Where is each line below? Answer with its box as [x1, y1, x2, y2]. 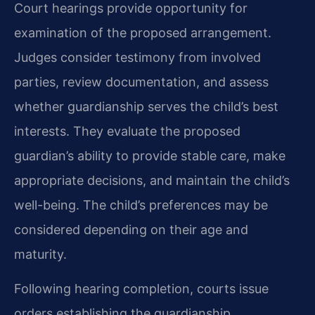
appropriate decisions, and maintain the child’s [14, 172, 290, 188]
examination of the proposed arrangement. [14, 25, 271, 40]
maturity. [14, 246, 67, 262]
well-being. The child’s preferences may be [14, 197, 268, 212]
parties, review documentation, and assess [14, 74, 269, 89]
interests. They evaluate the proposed [14, 123, 240, 139]
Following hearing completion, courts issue [14, 281, 269, 297]
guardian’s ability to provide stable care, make [14, 148, 285, 163]
